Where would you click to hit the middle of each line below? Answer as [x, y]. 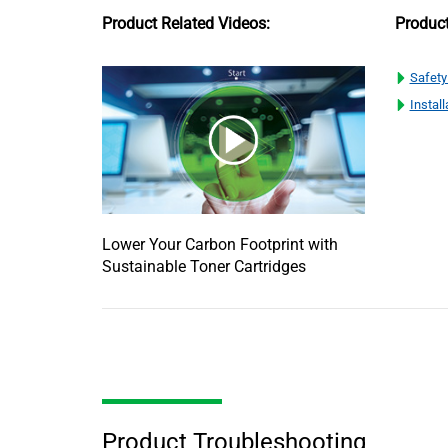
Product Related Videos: [186, 23]
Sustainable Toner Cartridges [204, 266]
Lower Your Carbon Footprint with [220, 244]
